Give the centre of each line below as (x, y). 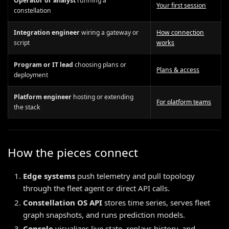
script (22, 42)
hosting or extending (103, 97)
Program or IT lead (44, 64)
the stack (27, 107)
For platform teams (184, 102)
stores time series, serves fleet (156, 202)
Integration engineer (47, 32)
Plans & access (178, 70)
